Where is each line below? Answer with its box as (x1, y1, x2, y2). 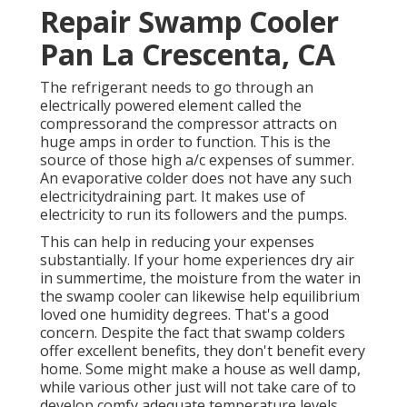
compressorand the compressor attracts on (40, 114, 337, 134)
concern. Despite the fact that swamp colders (40, 323, 345, 343)
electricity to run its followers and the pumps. (40, 204, 347, 225)
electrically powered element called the (40, 95, 302, 116)
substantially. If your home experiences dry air (40, 250, 354, 271)
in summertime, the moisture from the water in (40, 268, 361, 289)
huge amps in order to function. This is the (40, 132, 331, 153)
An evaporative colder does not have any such (40, 168, 352, 189)
